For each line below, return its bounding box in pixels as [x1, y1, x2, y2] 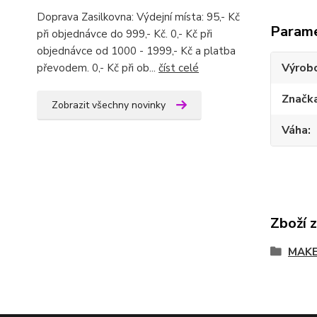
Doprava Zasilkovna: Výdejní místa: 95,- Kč [37, 10, 240, 24]
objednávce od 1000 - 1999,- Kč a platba [37, 44, 236, 58]
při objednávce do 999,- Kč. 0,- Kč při [37, 27, 212, 41]
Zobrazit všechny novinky [52, 98, 166, 112]
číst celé [158, 61, 199, 75]
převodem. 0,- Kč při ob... [37, 61, 158, 75]
